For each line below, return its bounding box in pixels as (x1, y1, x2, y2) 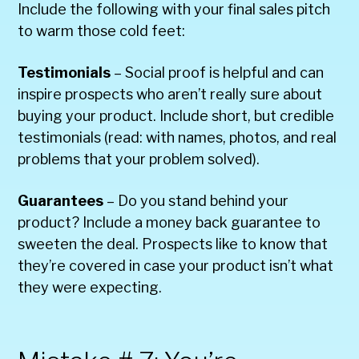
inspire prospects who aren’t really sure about (18, 85, 323, 103)
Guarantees (18, 192, 104, 209)
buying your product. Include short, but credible (18, 107, 335, 124)
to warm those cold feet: (18, 22, 186, 39)
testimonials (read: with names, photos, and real (18, 128, 337, 146)
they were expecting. (18, 278, 163, 296)
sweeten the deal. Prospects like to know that (18, 235, 329, 252)
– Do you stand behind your (103, 192, 289, 209)
